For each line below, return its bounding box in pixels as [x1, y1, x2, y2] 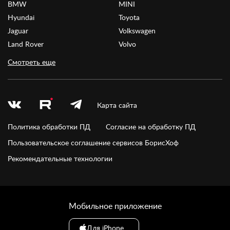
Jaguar [8, 26, 28, 36]
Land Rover [8, 39, 44, 49]
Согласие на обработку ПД [106, 122, 196, 132]
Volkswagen [119, 26, 156, 36]
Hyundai [8, 12, 34, 23]
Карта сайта [97, 100, 137, 110]
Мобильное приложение [68, 200, 162, 212]
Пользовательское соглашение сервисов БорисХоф [8, 138, 179, 148]
